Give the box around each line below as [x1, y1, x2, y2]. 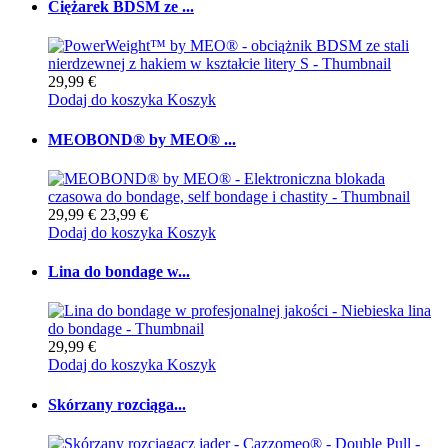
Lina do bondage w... [48, 263, 190, 281]
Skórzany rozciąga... [48, 395, 186, 413]
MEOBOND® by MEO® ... [48, 130, 236, 148]
